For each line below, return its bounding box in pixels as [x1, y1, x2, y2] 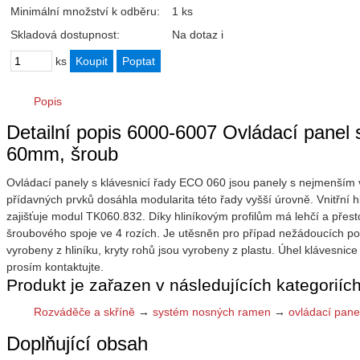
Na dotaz [172, 28, 218, 42]
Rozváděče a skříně [34, 305, 135, 318]
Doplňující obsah [6, 332, 148, 354]
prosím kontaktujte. [6, 260, 104, 274]
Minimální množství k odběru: [10, 5, 160, 18]
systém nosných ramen [153, 305, 271, 318]
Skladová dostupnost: [10, 28, 120, 42]
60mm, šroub [6, 143, 118, 166]
